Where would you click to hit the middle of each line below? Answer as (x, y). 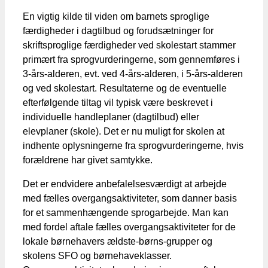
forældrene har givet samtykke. (88, 160)
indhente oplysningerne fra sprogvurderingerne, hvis (133, 145)
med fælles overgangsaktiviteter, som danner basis (130, 198)
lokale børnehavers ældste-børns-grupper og (118, 241)
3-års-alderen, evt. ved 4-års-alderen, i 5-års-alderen (133, 74)
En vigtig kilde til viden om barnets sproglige (116, 16)
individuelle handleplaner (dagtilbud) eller (111, 117)
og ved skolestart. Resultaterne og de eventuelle (125, 88)
